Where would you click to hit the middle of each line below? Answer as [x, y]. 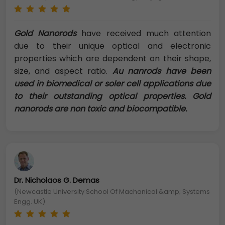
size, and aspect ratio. [61, 71]
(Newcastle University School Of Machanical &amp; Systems [112, 192]
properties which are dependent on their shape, [113, 59]
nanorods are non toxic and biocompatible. [100, 109]
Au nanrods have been [159, 71]
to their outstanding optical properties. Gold [113, 96]
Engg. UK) [30, 202]
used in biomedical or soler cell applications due [113, 84]
